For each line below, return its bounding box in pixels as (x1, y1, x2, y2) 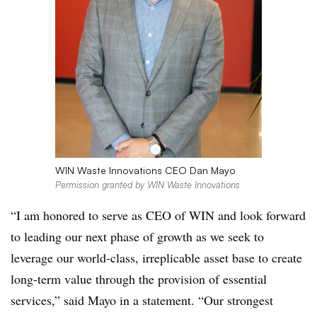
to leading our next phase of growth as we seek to (11, 228, 264, 246)
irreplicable (142, 249, 200, 267)
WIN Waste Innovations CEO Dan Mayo (54, 164, 236, 177)
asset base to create (200, 249, 302, 267)
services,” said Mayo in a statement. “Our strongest (11, 292, 273, 309)
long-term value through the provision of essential (11, 270, 267, 288)
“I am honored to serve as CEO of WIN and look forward (11, 207, 306, 224)
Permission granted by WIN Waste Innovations (54, 179, 240, 191)
